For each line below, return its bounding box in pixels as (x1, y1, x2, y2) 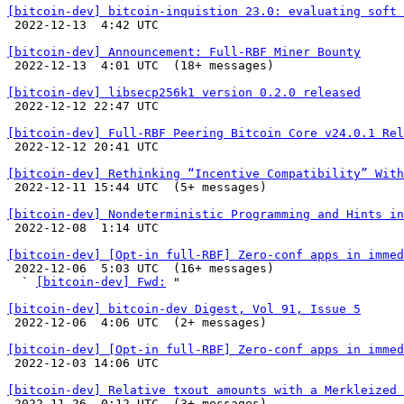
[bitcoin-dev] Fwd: (36, 275, 166, 289)
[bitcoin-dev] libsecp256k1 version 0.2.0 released (7, 86, 361, 99)
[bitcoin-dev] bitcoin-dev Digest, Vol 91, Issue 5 (7, 302, 361, 316)
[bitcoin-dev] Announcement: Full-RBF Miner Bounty (7, 45, 361, 59)
